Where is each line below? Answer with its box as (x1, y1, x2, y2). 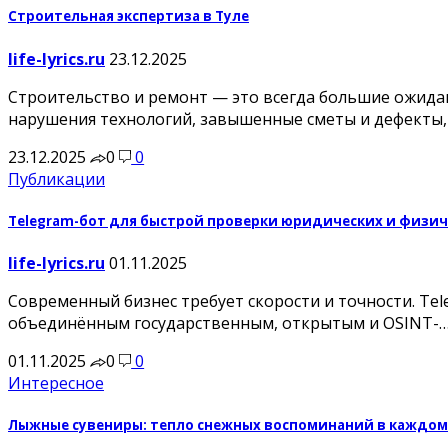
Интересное (8, 371, 104, 394)
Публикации (8, 167, 105, 190)
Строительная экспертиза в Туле (8, 7, 249, 26)
